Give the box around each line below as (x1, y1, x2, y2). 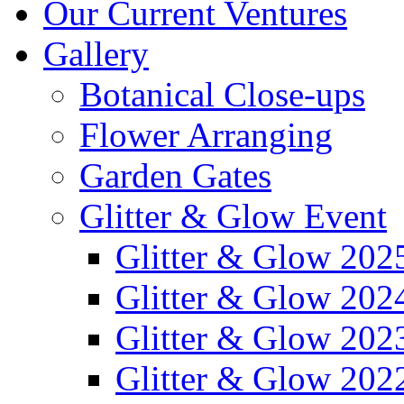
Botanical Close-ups (79, 75, 365, 114)
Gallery (43, 34, 149, 73)
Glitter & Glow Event (79, 197, 387, 235)
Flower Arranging (79, 115, 333, 154)
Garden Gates (79, 156, 271, 195)
